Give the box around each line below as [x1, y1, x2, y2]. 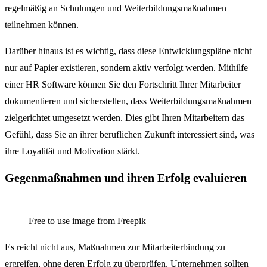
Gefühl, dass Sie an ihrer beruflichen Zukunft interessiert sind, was [5, 129, 254, 139]
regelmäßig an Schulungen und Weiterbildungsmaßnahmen [5, 2, 226, 13]
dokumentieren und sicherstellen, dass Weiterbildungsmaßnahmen [5, 95, 252, 106]
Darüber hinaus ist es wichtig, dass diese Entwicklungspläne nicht [5, 45, 252, 56]
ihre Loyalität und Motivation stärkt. [5, 145, 140, 156]
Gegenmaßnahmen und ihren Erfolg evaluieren [5, 171, 247, 185]
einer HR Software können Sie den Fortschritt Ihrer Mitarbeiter [5, 79, 241, 89]
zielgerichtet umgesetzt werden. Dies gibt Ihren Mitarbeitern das [5, 112, 244, 123]
